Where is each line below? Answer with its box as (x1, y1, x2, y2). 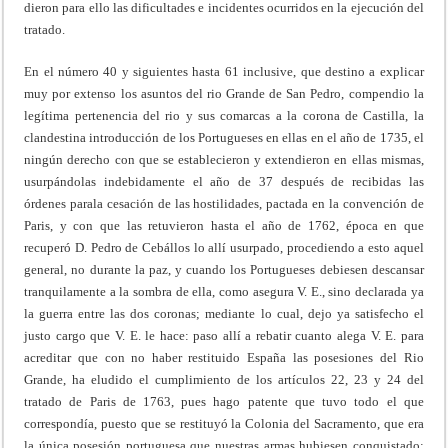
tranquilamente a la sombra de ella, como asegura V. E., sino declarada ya (24, 283, 424, 299)
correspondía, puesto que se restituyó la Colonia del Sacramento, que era (24, 415, 424, 431)
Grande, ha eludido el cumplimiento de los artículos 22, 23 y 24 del (24, 371, 424, 387)
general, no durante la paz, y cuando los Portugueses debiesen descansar (24, 261, 424, 277)
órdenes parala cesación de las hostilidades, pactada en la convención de (24, 195, 424, 211)
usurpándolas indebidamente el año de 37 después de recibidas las (24, 173, 424, 189)
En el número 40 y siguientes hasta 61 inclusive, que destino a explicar (24, 63, 424, 79)
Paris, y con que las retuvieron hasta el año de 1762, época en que (24, 217, 424, 233)
